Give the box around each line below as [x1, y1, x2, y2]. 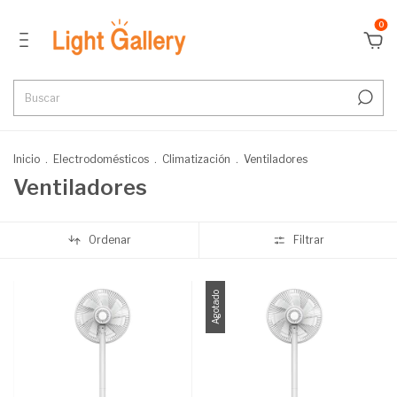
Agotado [209, 289, 221, 324]
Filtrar [292, 233, 324, 247]
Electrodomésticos [53, 152, 149, 166]
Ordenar [88, 233, 131, 247]
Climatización [162, 152, 230, 166]
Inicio [13, 152, 40, 166]
